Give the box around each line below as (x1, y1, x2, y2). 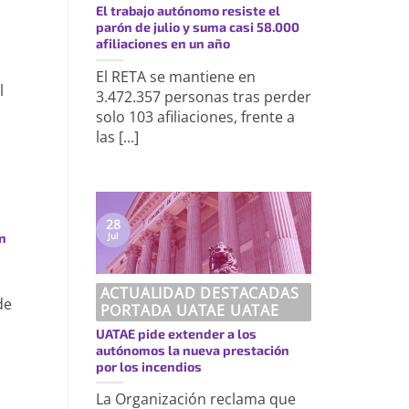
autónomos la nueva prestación (95, 341, 289, 358)
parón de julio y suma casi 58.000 (95, 19, 299, 36)
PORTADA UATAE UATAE (100, 300, 279, 321)
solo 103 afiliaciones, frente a (95, 107, 295, 128)
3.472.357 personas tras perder (95, 87, 311, 108)
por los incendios (95, 358, 202, 374)
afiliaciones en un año (95, 36, 230, 52)
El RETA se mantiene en (95, 67, 256, 88)
